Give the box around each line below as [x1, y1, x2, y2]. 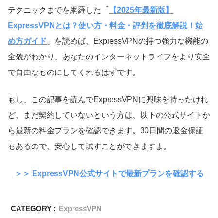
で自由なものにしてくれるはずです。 [8, 68, 140, 77]
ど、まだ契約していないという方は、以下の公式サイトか [8, 111, 210, 120]
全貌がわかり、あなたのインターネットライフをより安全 [8, 53, 210, 61]
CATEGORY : [11, 204, 56, 213]
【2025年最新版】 [109, 6, 173, 15]
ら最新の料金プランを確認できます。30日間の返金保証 [8, 127, 203, 135]
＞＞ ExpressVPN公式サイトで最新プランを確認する [14, 169, 204, 178]
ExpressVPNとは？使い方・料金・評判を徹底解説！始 [8, 21, 203, 30]
